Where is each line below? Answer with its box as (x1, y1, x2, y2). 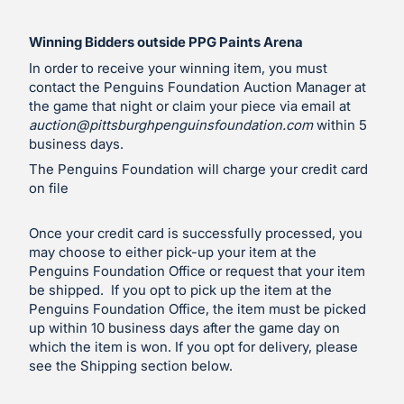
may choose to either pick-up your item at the (29, 243, 317, 261)
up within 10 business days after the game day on (29, 318, 340, 336)
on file (29, 179, 69, 197)
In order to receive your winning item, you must (29, 59, 327, 77)
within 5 (313, 115, 367, 133)
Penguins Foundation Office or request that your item (29, 262, 365, 280)
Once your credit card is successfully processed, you (29, 224, 363, 242)
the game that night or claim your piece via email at (29, 96, 351, 115)
